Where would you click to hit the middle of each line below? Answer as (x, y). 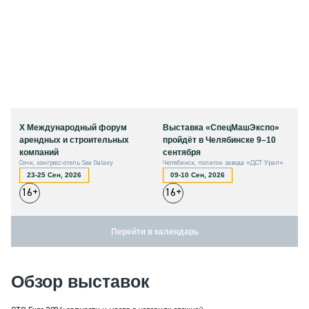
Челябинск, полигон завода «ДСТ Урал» (223, 163)
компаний (39, 153)
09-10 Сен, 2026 (198, 175)
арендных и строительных (74, 140)
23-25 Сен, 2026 (54, 175)
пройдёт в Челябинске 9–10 (219, 140)
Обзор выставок (80, 282)
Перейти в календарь (154, 231)
